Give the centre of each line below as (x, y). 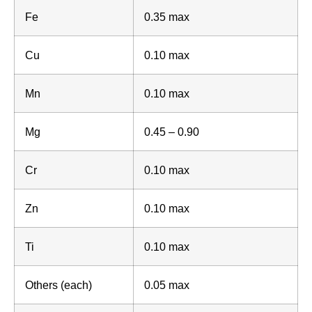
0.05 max (167, 284)
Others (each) (58, 284)
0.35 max (167, 16)
